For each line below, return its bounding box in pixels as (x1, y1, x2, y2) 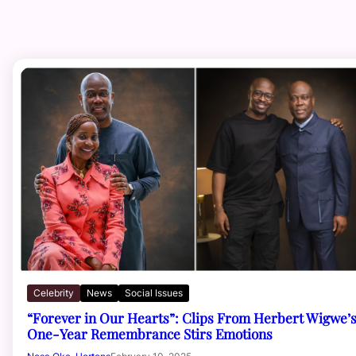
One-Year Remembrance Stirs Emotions (27, 323, 273, 342)
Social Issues (125, 286, 183, 299)
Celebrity (33, 286, 74, 299)
